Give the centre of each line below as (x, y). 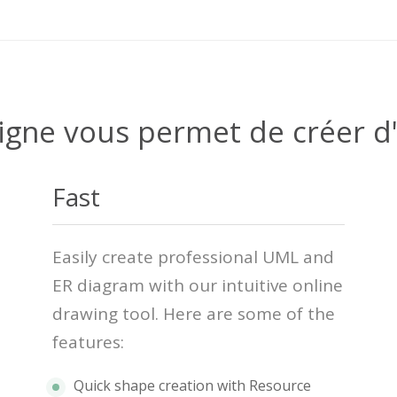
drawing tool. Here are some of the (194, 314)
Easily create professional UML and (193, 257)
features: (88, 343)
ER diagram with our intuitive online (198, 286)
